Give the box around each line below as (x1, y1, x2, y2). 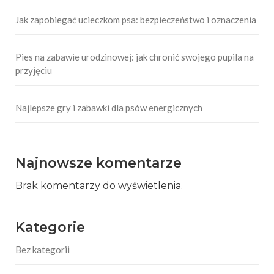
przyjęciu (15, 65, 52, 76)
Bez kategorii (15, 244, 70, 256)
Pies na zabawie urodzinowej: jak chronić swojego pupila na (15, 51, 254, 63)
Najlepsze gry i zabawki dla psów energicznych (15, 102, 202, 114)
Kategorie (15, 219, 85, 236)
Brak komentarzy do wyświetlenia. (15, 180, 183, 192)
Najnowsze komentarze (15, 155, 182, 172)
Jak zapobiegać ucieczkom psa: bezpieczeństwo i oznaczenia (15, 14, 256, 26)
